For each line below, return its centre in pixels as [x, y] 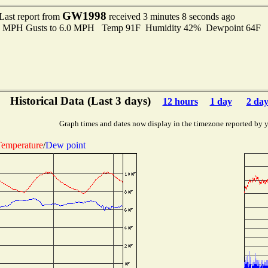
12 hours [180, 101]
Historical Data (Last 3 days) [80, 101]
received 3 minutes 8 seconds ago [170, 16]
